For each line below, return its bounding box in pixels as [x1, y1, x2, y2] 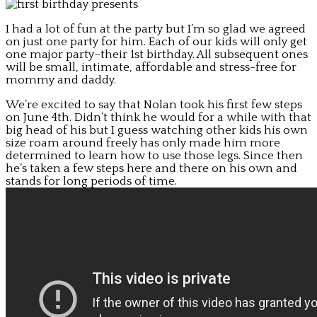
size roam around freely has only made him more [6, 136, 280, 149]
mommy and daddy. [6, 73, 116, 86]
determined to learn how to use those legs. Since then [6, 149, 303, 162]
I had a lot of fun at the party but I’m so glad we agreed [6, 22, 306, 35]
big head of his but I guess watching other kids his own [6, 123, 308, 137]
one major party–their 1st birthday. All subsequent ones [6, 47, 308, 61]
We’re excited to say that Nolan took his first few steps [6, 98, 302, 111]
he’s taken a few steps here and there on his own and [6, 161, 297, 175]
